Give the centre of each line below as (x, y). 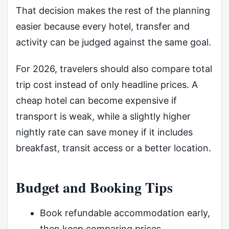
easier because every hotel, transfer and (103, 27)
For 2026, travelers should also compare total (114, 68)
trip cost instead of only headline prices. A (107, 84)
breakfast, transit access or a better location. (113, 148)
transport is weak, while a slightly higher (103, 116)
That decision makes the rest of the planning (113, 11)
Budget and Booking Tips (94, 188)
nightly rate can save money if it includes (104, 132)
